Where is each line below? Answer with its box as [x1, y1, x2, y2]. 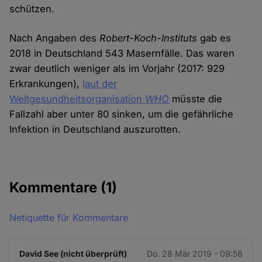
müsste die [169, 93, 223, 105]
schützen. [9, 3, 55, 15]
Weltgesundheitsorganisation [9, 93, 143, 105]
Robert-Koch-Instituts [99, 32, 198, 44]
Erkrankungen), [9, 78, 83, 90]
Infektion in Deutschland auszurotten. [9, 123, 181, 136]
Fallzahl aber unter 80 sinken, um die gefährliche [9, 108, 234, 120]
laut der [82, 78, 118, 90]
